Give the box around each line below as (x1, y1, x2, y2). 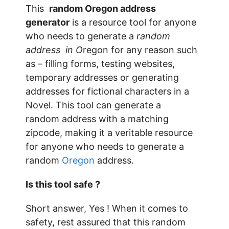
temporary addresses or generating (26, 72, 179, 83)
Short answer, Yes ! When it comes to (26, 203, 188, 214)
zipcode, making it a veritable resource (26, 127, 193, 138)
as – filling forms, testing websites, (26, 58, 175, 69)
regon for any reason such (83, 44, 197, 55)
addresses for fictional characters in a (26, 86, 189, 97)
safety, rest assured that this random (26, 217, 186, 227)
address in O (26, 44, 83, 55)
